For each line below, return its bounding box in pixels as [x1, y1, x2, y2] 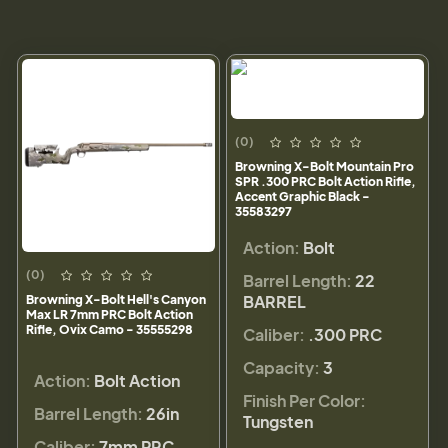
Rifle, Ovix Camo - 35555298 [26, 322, 193, 338]
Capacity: [243, 357, 320, 379]
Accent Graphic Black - [235, 189, 370, 205]
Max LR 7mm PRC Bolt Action [26, 307, 193, 323]
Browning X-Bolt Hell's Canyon [26, 292, 206, 308]
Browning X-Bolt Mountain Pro [235, 159, 414, 175]
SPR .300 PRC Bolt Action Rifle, [235, 174, 416, 190]
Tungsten [243, 411, 313, 433]
